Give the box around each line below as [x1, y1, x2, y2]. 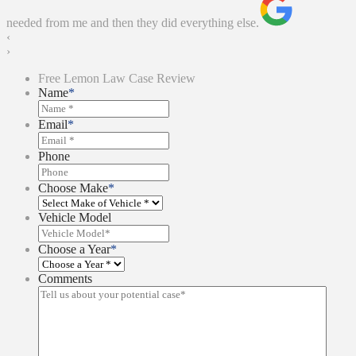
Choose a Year [38, 242, 110, 256]
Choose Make [38, 180, 108, 195]
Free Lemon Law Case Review [38, 71, 195, 85]
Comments [38, 271, 92, 285]
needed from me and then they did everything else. [6, 15, 259, 29]
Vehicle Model [38, 210, 111, 224]
